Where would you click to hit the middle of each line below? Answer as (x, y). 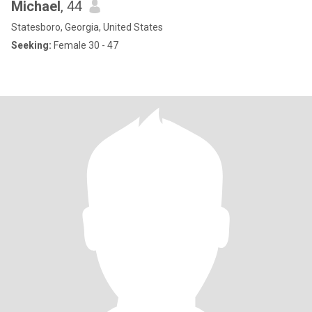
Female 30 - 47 (85, 45)
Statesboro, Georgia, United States (87, 27)
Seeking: (31, 45)
